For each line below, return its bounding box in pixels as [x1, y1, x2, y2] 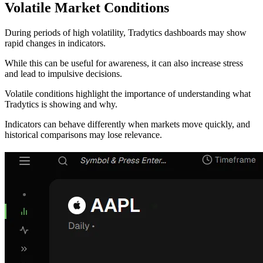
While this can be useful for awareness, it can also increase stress [5, 58, 243, 68]
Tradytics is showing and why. [5, 99, 117, 109]
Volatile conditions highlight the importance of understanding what [5, 88, 251, 99]
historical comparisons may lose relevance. [5, 129, 162, 140]
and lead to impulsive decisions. [5, 68, 122, 79]
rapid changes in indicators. [5, 38, 106, 48]
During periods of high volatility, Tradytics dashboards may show [5, 27, 247, 38]
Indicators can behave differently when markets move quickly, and [5, 119, 250, 129]
